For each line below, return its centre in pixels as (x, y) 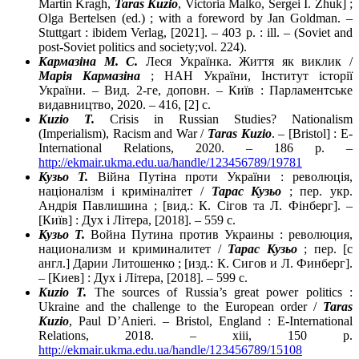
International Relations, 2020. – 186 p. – (196, 148)
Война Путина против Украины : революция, (219, 235)
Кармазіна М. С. (89, 62)
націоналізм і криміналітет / (125, 192)
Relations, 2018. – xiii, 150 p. (196, 336)
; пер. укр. (317, 192)
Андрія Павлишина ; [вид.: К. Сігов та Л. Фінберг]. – (196, 206)
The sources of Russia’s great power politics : (220, 292)
